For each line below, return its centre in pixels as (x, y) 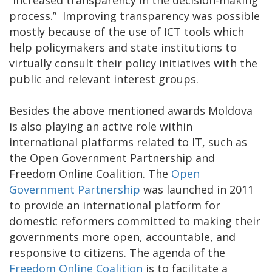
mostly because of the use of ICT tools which (127, 31)
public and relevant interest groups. (104, 79)
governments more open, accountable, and (122, 236)
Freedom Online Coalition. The (90, 173)
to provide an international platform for (115, 205)
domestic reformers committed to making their (135, 221)
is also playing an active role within (101, 126)
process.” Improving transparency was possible (134, 15)
